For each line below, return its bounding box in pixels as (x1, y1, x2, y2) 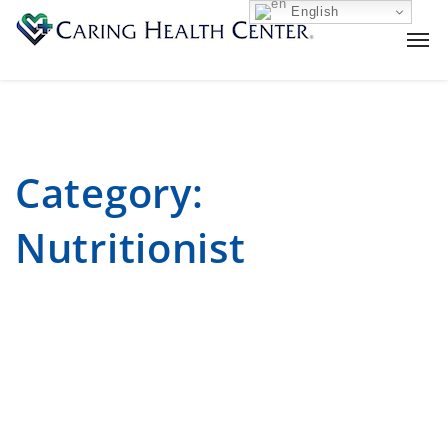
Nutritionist (15, 220, 246, 275)
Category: (15, 165, 204, 220)
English (286, 3, 340, 19)
